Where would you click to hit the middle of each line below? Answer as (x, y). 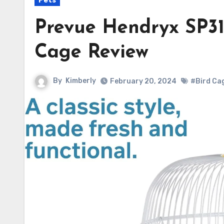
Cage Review (91, 53)
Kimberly (81, 81)
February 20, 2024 (143, 81)
